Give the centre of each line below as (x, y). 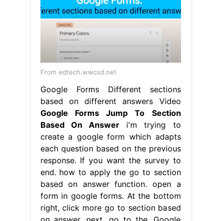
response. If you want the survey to (110, 160)
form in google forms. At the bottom (110, 196)
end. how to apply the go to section (110, 172)
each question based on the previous (110, 148)
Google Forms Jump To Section (110, 113)
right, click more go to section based (110, 207)
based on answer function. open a (110, 184)
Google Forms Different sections (110, 89)
